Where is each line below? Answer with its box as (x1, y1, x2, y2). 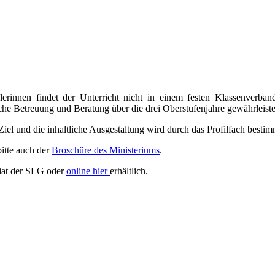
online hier (66, 165, 110, 176)
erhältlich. (110, 165, 150, 176)
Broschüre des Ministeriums (52, 144, 160, 155)
